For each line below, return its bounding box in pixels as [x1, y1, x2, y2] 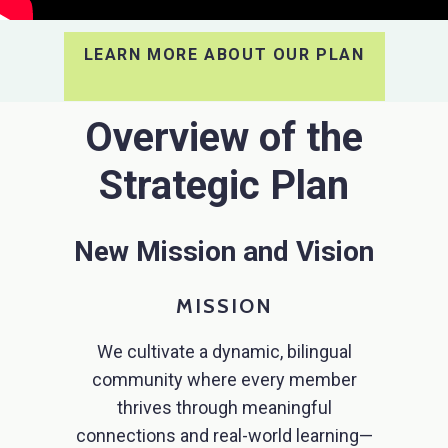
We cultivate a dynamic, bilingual [96, 341, 352, 363]
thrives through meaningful [116, 397, 332, 419]
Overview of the [85, 114, 363, 162]
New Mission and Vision [74, 235, 374, 269]
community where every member [91, 369, 357, 391]
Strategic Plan [99, 162, 349, 210]
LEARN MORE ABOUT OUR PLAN [83, 44, 365, 64]
